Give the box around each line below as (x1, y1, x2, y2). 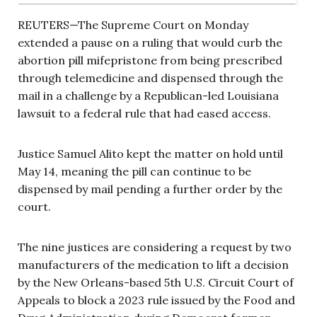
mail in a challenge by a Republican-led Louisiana (18, 88, 279, 103)
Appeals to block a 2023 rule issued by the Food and (18, 293, 295, 308)
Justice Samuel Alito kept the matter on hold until (18, 146, 283, 161)
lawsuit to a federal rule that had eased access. (18, 106, 271, 121)
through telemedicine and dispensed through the (18, 71, 283, 86)
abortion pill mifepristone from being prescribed (18, 53, 282, 68)
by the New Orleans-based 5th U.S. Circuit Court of (18, 275, 294, 290)
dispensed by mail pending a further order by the (18, 182, 282, 197)
